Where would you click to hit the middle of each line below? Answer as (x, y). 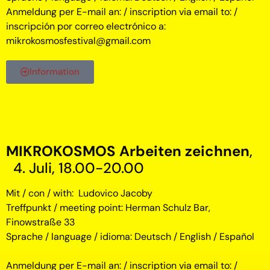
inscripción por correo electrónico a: (86, 26)
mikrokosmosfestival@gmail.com (78, 40)
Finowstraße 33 (40, 222)
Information (55, 71)
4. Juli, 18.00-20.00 (75, 168)
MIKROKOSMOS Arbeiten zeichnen (128, 151)
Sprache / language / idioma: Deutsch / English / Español (130, 236)
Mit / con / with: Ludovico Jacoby (79, 193)
